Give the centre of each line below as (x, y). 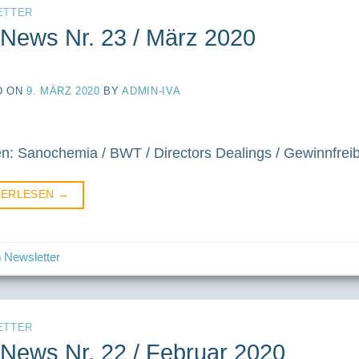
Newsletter (32, 258)
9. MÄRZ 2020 (63, 91)
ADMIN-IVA (151, 91)
